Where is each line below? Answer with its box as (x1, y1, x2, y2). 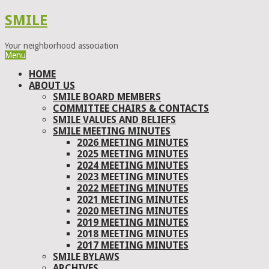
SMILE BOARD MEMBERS (53, 91, 161, 103)
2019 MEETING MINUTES (77, 216, 189, 228)
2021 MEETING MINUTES (77, 193, 189, 205)
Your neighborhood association (5, 40, 118, 50)
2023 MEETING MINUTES (77, 171, 189, 183)
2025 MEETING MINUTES (77, 148, 189, 160)
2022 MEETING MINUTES (77, 182, 189, 194)
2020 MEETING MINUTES (77, 205, 189, 217)
